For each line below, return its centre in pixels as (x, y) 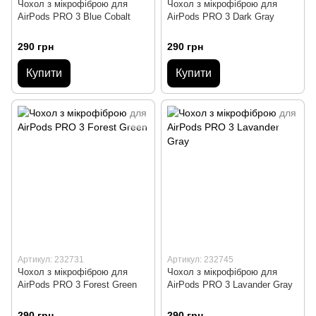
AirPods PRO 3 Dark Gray (221, 16)
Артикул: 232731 (51, 260)
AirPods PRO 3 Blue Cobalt (74, 16)
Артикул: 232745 (200, 260)
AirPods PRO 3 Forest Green (77, 285)
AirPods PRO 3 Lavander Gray (230, 285)
